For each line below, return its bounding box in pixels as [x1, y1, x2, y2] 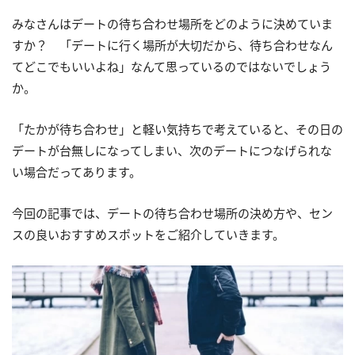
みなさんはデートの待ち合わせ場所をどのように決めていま [12, 16, 333, 32]
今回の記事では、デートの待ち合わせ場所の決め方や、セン [12, 205, 333, 221]
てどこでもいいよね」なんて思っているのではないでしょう [12, 59, 331, 74]
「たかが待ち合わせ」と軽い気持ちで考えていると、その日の [12, 121, 343, 137]
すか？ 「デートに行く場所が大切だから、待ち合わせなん [12, 37, 333, 53]
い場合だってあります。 [12, 164, 141, 180]
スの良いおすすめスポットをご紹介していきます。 [12, 227, 284, 242]
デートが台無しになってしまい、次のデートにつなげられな [12, 143, 332, 158]
